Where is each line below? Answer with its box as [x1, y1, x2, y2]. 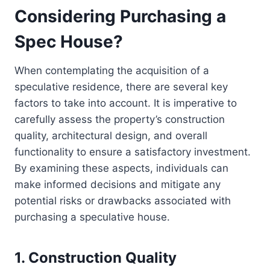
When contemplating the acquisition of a [14, 64, 209, 77]
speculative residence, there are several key [14, 81, 228, 93]
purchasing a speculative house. [14, 211, 170, 224]
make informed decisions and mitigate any [14, 178, 221, 191]
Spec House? [14, 31, 123, 52]
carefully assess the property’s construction [14, 113, 225, 126]
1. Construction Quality [14, 249, 177, 267]
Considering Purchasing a [14, 6, 226, 27]
